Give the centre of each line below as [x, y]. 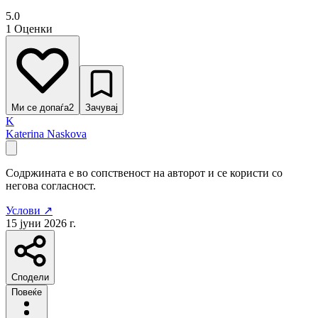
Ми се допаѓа [40, 107]
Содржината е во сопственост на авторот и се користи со [144, 172]
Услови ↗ [29, 210]
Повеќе [27, 292]
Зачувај [102, 107]
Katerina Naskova [46, 133]
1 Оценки [29, 28]
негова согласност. [51, 185]
